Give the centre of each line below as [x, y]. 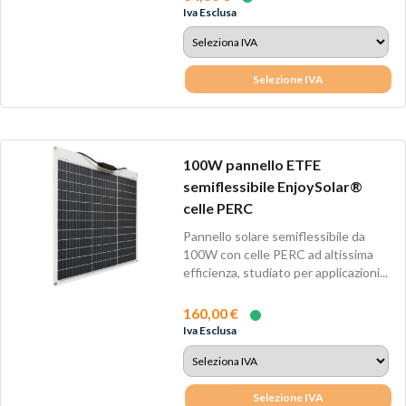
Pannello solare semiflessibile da [274, 237]
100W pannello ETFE [251, 164]
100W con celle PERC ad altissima [278, 255]
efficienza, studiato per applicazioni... [285, 273]
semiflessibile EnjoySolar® [272, 186]
